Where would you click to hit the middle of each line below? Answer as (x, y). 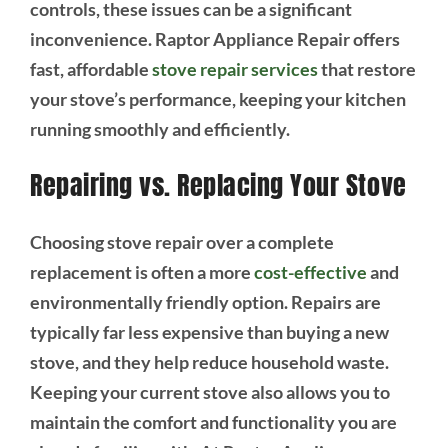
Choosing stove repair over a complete (181, 241)
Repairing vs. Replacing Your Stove (218, 186)
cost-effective (310, 271)
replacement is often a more (141, 271)
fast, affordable (90, 69)
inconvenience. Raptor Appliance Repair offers (214, 39)
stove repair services (234, 69)
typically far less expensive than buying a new (209, 331)
